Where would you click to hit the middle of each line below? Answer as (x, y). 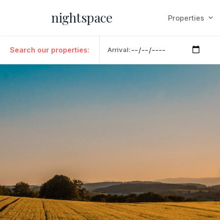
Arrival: (119, 49)
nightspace (82, 17)
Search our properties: (50, 50)
